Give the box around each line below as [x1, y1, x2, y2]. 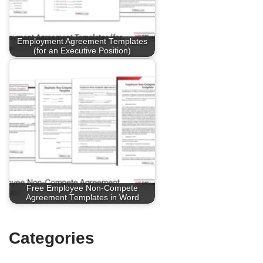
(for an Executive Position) [33, 46, 131, 56]
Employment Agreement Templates [17, 37, 147, 46]
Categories [9, 229, 95, 247]
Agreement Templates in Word [25, 193, 139, 203]
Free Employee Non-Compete [26, 184, 138, 193]
